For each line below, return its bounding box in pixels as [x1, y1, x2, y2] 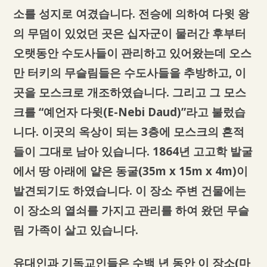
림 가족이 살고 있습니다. [13, 222, 138, 238]
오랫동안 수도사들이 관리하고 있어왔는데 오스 [13, 45, 252, 61]
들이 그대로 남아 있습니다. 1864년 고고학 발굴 [13, 144, 253, 159]
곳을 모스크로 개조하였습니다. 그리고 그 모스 [13, 85, 246, 100]
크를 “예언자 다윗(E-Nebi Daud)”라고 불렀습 [13, 104, 246, 120]
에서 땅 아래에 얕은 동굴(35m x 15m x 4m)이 [13, 163, 248, 179]
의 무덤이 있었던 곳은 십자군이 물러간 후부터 [13, 26, 246, 41]
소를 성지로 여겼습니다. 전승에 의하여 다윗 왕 [13, 6, 249, 21]
